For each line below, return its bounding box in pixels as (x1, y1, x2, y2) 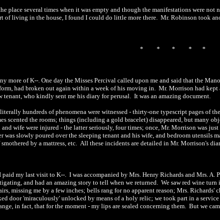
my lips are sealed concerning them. (91, 202, 188, 210)
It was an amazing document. (134, 92, 211, 100)
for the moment (46, 202, 86, 210)
